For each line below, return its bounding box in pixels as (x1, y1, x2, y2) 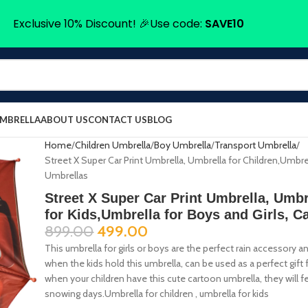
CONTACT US (88, 113, 147, 125)
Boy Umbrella (154, 139, 212, 151)
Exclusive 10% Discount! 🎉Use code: (12, 16, 205, 32)
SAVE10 (204, 16, 244, 32)
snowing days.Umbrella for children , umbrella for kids (45, 287, 269, 300)
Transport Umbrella (214, 139, 297, 151)
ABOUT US (41, 113, 88, 125)
